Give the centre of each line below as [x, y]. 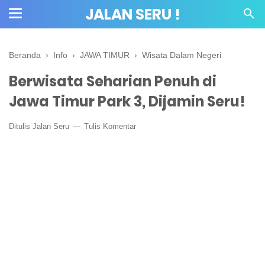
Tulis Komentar [110, 126]
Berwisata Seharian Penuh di [113, 81]
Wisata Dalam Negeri [182, 55]
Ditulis [21, 126]
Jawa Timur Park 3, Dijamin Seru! [127, 101]
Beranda [25, 55]
